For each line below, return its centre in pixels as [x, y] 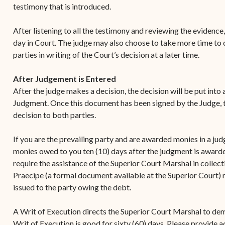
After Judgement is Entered [64, 79]
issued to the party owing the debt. [73, 187]
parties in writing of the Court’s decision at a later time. [106, 54]
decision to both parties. [55, 115]
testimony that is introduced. [63, 6]
